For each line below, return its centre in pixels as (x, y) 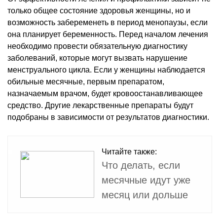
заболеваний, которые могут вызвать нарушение (97, 58)
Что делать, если (141, 165)
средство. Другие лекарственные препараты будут (100, 105)
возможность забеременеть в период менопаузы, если (108, 22)
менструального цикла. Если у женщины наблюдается (106, 70)
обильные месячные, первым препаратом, (86, 81)
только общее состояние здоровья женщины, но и (99, 10)
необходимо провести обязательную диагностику (97, 46)
